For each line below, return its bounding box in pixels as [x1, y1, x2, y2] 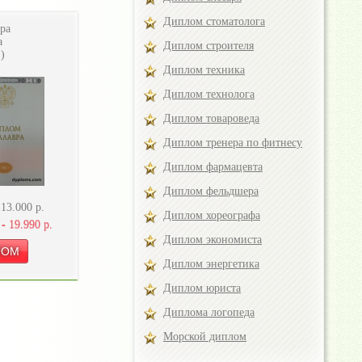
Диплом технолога [163, 88, 255, 100]
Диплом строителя [163, 40, 254, 52]
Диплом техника [163, 64, 245, 76]
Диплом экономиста [163, 234, 262, 246]
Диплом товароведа [163, 112, 259, 124]
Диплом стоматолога [163, 15, 265, 27]
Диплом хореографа [163, 209, 260, 221]
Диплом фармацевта [163, 161, 263, 173]
